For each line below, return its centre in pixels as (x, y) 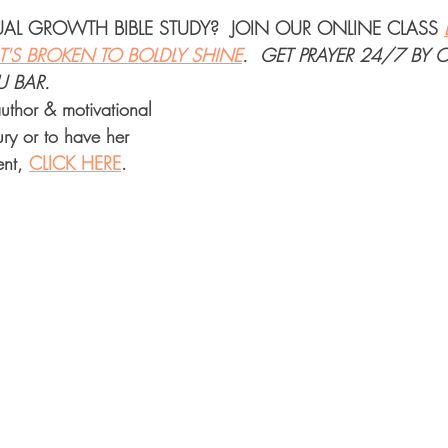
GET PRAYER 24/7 (332, 55)
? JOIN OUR (263, 28)
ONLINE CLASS (377, 28)
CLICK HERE (75, 163)
